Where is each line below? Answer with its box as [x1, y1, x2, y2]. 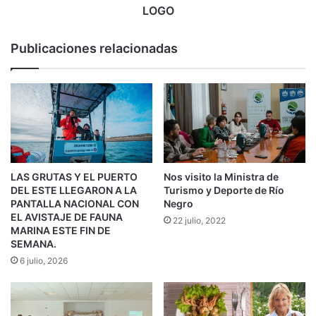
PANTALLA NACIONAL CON [11, 197, 139, 210]
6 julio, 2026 [20, 255, 68, 267]
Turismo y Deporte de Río [164, 184, 284, 197]
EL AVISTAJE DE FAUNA [11, 211, 123, 224]
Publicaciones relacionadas [11, 40, 178, 56]
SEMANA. [11, 238, 56, 250]
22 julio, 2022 [173, 215, 226, 226]
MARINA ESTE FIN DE [11, 224, 111, 237]
